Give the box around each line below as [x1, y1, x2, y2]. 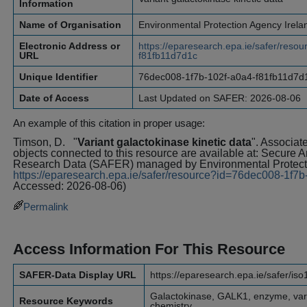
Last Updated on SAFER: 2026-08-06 [138, 93, 301, 103]
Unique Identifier [19, 71, 97, 82]
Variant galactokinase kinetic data [77, 136, 251, 148]
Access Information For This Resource [13, 241, 285, 258]
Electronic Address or [19, 40, 120, 51]
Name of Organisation [19, 19, 121, 30]
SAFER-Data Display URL [19, 269, 136, 280]
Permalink [23, 201, 69, 212]
